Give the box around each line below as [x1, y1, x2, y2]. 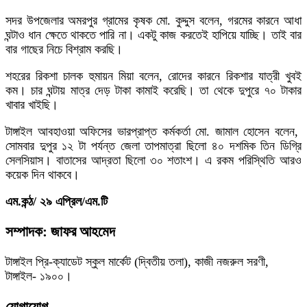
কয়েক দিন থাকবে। [5, 168, 79, 182]
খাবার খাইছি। [5, 98, 58, 112]
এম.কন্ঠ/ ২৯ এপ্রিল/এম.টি [5, 195, 108, 209]
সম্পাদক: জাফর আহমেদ [5, 223, 115, 241]
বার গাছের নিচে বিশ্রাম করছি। [5, 42, 123, 57]
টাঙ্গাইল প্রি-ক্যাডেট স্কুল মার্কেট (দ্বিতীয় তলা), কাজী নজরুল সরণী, [5, 255, 269, 269]
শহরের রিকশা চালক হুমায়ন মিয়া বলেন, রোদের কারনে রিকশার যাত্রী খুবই [5, 69, 302, 84]
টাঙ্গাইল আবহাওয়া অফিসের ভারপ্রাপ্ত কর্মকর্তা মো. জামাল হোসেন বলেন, [5, 125, 302, 139]
